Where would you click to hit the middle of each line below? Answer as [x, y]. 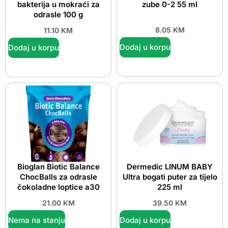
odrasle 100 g [58, 14]
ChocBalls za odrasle [58, 177]
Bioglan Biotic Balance [58, 166]
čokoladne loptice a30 [58, 187]
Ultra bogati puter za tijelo [170, 177]
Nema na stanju [37, 220]
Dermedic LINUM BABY [170, 166]
